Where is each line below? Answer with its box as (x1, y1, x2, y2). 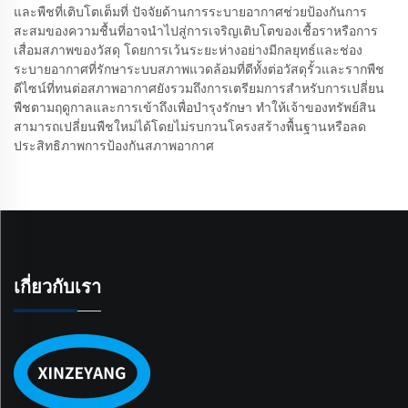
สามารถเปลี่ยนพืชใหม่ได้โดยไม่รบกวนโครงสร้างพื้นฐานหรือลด (14, 117, 366, 135)
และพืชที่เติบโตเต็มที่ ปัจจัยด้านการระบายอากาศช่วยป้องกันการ (14, 3, 367, 20)
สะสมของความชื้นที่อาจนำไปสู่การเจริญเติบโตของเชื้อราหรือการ (14, 22, 378, 39)
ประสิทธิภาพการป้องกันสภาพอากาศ (14, 137, 214, 154)
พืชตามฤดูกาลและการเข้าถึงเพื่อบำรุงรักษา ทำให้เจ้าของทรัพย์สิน (14, 98, 376, 116)
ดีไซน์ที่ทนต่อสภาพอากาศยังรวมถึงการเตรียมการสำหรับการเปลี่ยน (14, 79, 384, 97)
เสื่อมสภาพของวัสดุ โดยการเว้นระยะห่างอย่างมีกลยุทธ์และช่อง (14, 41, 362, 58)
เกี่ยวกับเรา (14, 275, 101, 298)
